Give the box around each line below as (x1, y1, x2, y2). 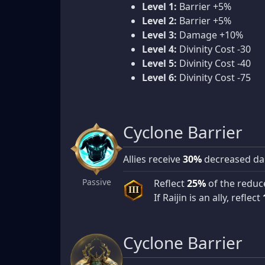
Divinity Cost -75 (177, 70, 251, 84)
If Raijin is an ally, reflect (154, 190, 263, 204)
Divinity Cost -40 (177, 56, 251, 70)
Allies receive (123, 152, 183, 166)
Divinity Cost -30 (177, 42, 251, 56)
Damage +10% (177, 28, 243, 41)
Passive (82, 176, 111, 188)
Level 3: (142, 28, 177, 41)
